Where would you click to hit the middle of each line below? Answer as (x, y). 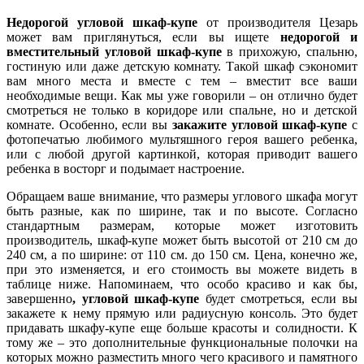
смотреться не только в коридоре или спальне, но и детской (182, 110)
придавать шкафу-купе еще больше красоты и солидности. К (182, 327)
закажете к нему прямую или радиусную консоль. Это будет (182, 313)
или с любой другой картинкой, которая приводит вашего (182, 154)
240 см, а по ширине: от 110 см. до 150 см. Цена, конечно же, (182, 254)
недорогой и (319, 37)
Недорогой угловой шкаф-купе (102, 22)
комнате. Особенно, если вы (89, 124)
